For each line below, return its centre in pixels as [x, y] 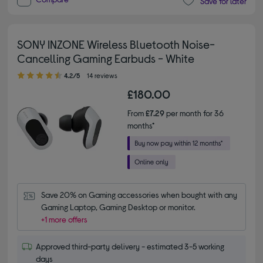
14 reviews [102, 75]
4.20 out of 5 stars [26, 70]
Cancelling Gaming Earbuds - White [106, 58]
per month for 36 [194, 113]
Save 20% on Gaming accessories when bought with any [139, 195]
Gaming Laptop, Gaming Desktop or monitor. [119, 207]
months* [141, 126]
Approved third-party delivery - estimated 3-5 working [130, 247]
